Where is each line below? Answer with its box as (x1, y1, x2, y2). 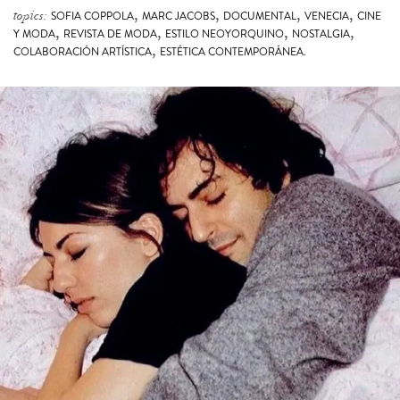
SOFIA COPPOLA (51, 7, 134, 24)
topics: (13, 7, 47, 23)
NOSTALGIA (292, 25, 350, 42)
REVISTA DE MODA (63, 25, 157, 42)
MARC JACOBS (142, 7, 215, 24)
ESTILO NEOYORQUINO (165, 25, 284, 42)
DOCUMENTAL (223, 7, 296, 24)
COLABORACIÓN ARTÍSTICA (13, 43, 152, 60)
